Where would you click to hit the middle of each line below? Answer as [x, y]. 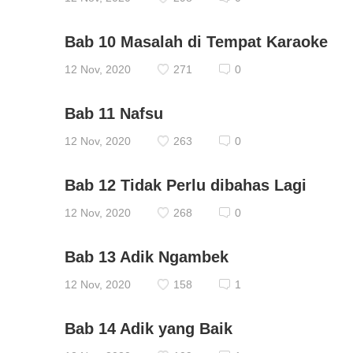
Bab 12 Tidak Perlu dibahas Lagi [186, 185]
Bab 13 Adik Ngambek [147, 257]
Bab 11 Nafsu [114, 113]
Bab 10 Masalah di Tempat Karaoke [196, 42]
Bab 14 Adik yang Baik [149, 329]
